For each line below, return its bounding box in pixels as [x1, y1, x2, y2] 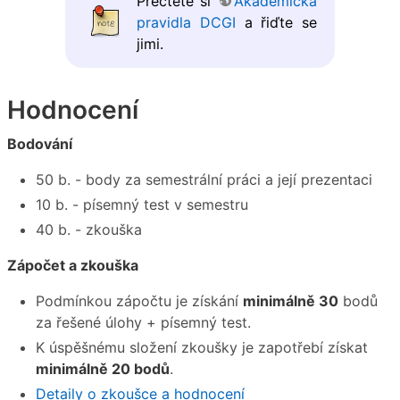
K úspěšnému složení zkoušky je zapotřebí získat [36, 337, 368, 356]
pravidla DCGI [136, 13, 236, 32]
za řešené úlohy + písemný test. [36, 312, 251, 331]
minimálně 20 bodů [36, 359, 170, 378]
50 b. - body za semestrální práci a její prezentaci [36, 170, 372, 188]
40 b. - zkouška [36, 220, 142, 238]
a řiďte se [235, 13, 318, 32]
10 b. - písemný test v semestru [36, 195, 248, 213]
